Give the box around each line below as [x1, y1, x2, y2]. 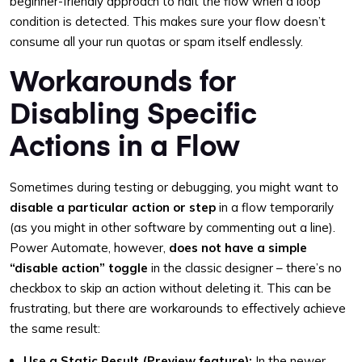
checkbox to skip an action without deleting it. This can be [10, 280, 331, 296]
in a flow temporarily [216, 200, 334, 215]
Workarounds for [10, 61, 236, 99]
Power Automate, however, [10, 240, 169, 255]
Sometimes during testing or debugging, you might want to [10, 179, 339, 195]
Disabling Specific [10, 93, 257, 131]
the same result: [10, 321, 100, 336]
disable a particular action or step [10, 200, 216, 215]
